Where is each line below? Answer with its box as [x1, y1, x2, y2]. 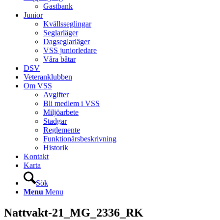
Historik [43, 143, 68, 152]
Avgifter [43, 90, 69, 99]
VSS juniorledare [43, 46, 97, 55]
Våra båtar [43, 55, 76, 63]
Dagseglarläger [43, 37, 90, 46]
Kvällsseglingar [43, 20, 91, 28]
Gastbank [43, 2, 73, 10]
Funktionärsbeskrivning [43, 135, 116, 143]
